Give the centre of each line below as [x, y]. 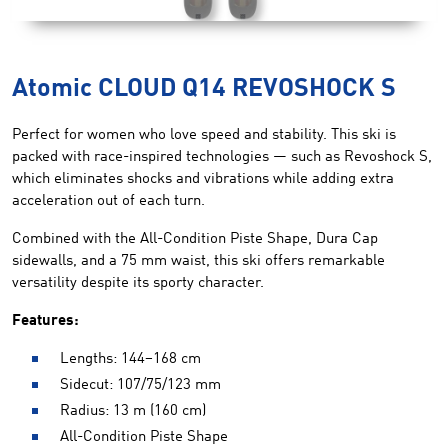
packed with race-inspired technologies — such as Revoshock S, [222, 157]
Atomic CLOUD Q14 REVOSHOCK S [204, 89]
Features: [45, 321]
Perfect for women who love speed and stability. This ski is [204, 135]
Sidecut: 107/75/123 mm [140, 385]
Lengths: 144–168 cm [130, 359]
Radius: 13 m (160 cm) [133, 411]
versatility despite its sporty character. [138, 283]
